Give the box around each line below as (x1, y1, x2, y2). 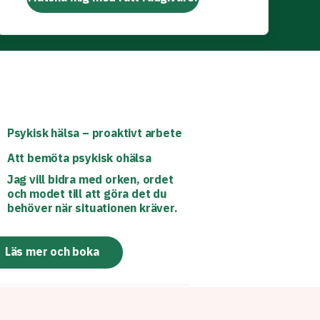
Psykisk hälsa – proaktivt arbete (6, 126, 182, 140)
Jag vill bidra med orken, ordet (6, 172, 174, 186)
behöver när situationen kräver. (6, 201, 178, 215)
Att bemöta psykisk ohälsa (6, 151, 151, 165)
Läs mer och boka (4, 244, 99, 259)
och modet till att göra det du (6, 186, 167, 201)
